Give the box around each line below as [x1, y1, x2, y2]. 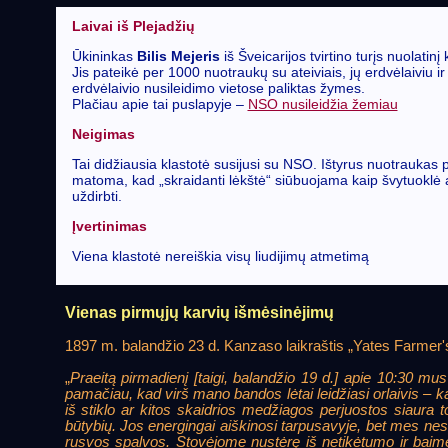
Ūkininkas [71, 48, 137, 65]
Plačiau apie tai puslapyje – [71, 96, 248, 113]
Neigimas [71, 126, 135, 143]
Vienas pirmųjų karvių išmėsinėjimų [64, 303, 334, 321]
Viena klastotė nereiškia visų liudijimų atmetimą [71, 248, 369, 265]
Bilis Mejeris [136, 48, 220, 65]
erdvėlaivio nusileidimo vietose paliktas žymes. [71, 80, 365, 97]
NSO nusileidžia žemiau [247, 96, 398, 113]
